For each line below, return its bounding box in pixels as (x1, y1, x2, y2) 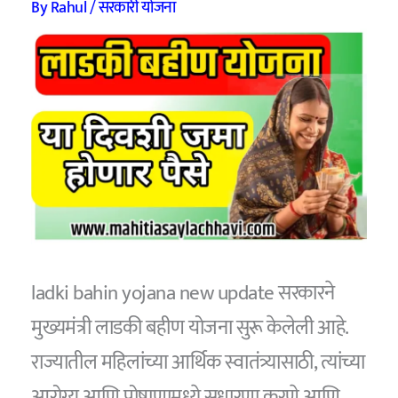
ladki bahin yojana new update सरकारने (31, 276, 335, 311)
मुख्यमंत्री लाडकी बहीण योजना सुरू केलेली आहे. (31, 311, 348, 346)
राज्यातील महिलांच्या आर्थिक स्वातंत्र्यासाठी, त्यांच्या (31, 346, 365, 380)
